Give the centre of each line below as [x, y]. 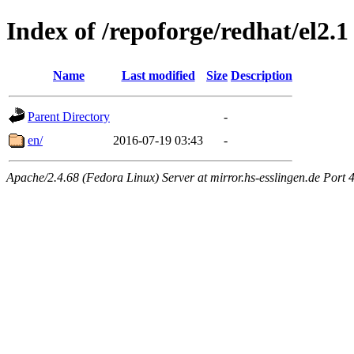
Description [262, 75]
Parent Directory [69, 116]
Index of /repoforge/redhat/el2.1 [177, 31]
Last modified [158, 75]
